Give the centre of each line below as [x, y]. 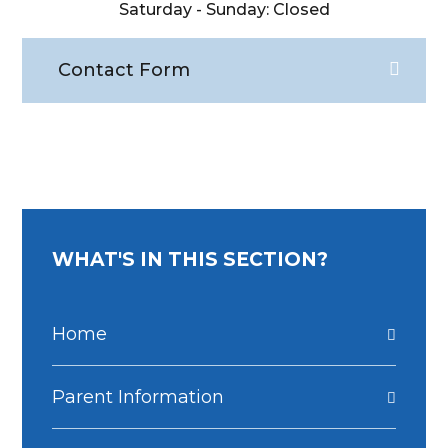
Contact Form [124, 70]
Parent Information [138, 397]
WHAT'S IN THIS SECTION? [190, 260]
